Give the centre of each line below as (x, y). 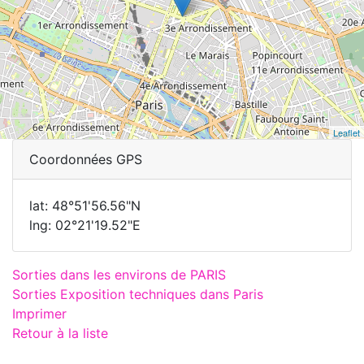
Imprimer (39, 313)
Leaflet (347, 132)
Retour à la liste (60, 333)
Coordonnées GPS (86, 159)
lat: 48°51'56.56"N (85, 205)
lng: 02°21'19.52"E (85, 225)
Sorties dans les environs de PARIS (119, 274)
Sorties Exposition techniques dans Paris (138, 294)
